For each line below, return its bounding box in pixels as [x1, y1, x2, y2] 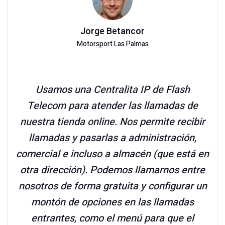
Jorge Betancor [80, 25, 145, 38]
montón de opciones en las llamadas [31, 195, 194, 209]
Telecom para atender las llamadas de [27, 98, 198, 113]
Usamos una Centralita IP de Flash [35, 82, 190, 97]
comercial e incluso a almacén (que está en [16, 147, 209, 161]
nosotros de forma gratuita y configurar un [18, 179, 207, 193]
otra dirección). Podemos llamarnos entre [20, 163, 205, 177]
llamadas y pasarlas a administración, [29, 131, 196, 145]
